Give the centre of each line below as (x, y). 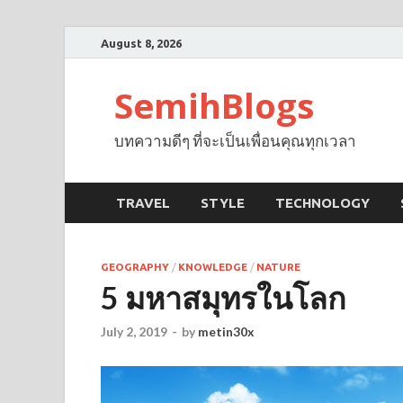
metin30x (226, 332)
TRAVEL (143, 202)
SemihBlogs (214, 105)
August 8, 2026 (141, 43)
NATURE (278, 267)
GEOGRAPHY (135, 267)
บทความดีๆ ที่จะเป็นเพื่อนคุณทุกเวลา (235, 141)
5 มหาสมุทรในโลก (224, 298)
